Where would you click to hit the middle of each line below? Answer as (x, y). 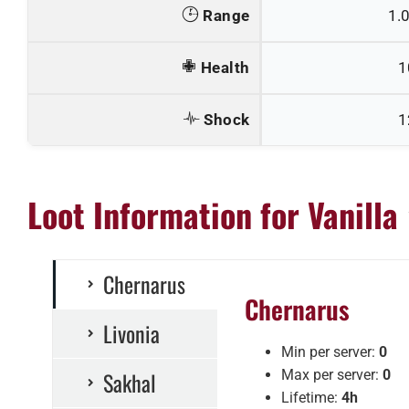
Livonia (131, 333)
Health (225, 67)
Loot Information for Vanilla (212, 215)
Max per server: (331, 374)
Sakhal (129, 382)
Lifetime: (311, 397)
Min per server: (330, 351)
